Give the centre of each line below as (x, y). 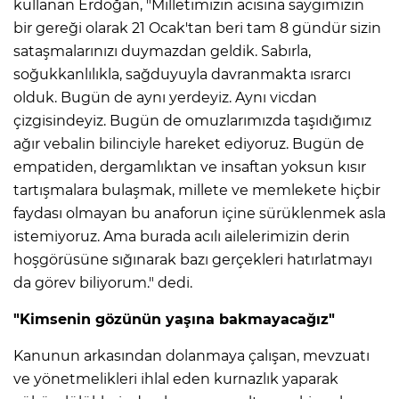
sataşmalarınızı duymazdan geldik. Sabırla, (162, 52)
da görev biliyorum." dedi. (103, 283)
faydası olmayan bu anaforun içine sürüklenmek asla (199, 214)
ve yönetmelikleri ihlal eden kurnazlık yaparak (176, 379)
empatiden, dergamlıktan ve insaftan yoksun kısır (190, 167)
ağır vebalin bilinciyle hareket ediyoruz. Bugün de (189, 144)
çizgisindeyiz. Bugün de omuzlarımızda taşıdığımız (192, 121)
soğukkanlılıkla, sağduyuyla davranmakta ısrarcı (182, 75)
